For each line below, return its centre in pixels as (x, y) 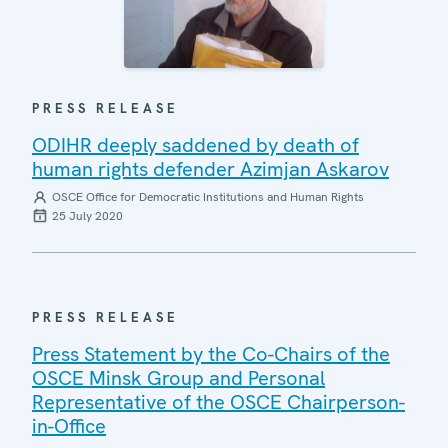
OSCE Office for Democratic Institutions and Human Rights (208, 197)
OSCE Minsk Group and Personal (178, 378)
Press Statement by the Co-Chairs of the (211, 354)
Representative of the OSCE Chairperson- (218, 402)
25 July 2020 (87, 216)
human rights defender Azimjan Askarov (210, 169)
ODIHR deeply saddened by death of (195, 145)
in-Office (69, 426)
